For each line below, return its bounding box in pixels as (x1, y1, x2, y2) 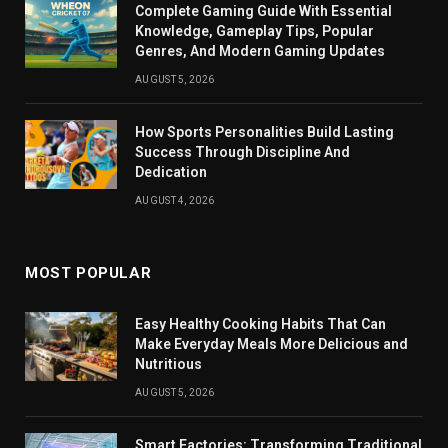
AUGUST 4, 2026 (135, 194, 215, 206)
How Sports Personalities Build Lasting (135, 123, 394, 140)
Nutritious (135, 355, 202, 372)
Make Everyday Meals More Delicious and (135, 335, 408, 352)
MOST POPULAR (25, 263, 152, 282)
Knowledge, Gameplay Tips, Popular (135, 22, 374, 39)
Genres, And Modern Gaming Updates (135, 42, 385, 59)
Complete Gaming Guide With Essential (135, 2, 392, 19)
